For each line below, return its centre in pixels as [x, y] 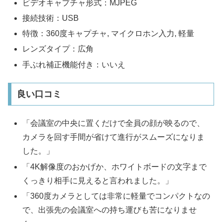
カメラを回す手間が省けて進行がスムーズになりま [114, 137]
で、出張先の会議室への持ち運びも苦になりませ [110, 210]
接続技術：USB [51, 18]
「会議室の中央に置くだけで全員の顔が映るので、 [114, 123]
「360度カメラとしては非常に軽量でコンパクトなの [116, 196]
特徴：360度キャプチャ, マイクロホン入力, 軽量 [109, 34]
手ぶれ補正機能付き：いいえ [74, 64]
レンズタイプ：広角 [58, 49]
